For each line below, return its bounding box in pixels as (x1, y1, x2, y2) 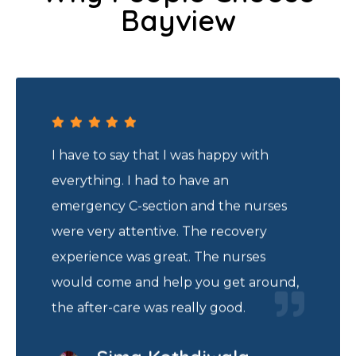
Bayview (120, 2, 236, 38)
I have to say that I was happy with (52, 149, 269, 164)
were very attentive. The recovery (52, 225, 267, 241)
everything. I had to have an (52, 174, 229, 190)
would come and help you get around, (52, 276, 299, 292)
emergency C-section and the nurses (52, 199, 287, 215)
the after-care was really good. (52, 301, 246, 317)
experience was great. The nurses (52, 250, 265, 266)
